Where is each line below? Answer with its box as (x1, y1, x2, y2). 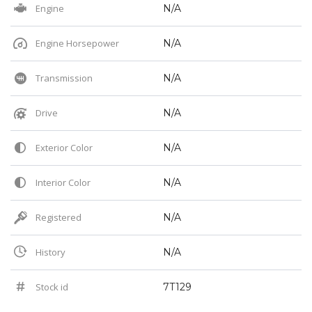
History (33, 245, 65, 258)
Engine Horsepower (33, 36, 119, 49)
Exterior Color (33, 141, 93, 154)
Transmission (33, 71, 93, 84)
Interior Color (33, 175, 91, 189)
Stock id (33, 280, 68, 293)
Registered (33, 210, 81, 224)
